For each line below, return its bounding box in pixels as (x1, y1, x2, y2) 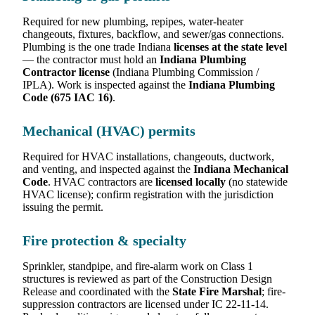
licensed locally (155, 176, 226, 188)
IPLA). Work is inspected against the (22, 79, 188, 91)
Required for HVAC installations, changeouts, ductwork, (22, 150, 274, 163)
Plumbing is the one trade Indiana (22, 41, 174, 53)
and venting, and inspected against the (22, 163, 193, 176)
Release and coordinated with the (22, 285, 172, 298)
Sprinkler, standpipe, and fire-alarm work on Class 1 (22, 260, 253, 273)
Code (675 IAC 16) (22, 91, 112, 104)
